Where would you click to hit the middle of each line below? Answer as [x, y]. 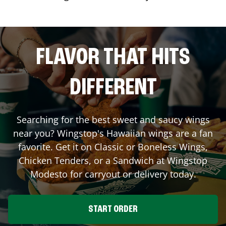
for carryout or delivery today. [132, 174]
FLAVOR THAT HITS [113, 58]
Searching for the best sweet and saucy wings [113, 119]
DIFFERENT [113, 88]
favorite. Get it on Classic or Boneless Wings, [113, 147]
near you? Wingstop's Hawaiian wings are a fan [113, 133]
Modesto [49, 174]
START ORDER [113, 209]
